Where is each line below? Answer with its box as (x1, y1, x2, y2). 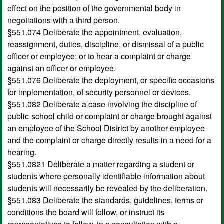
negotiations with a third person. (7, 14, 120, 26)
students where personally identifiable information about (7, 170, 205, 182)
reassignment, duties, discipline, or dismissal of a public (7, 38, 204, 50)
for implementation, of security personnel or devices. (7, 86, 191, 98)
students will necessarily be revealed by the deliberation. (7, 182, 207, 194)
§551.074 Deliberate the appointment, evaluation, (7, 26, 182, 38)
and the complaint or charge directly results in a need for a (7, 134, 211, 146)
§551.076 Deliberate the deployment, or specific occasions (7, 74, 214, 86)
